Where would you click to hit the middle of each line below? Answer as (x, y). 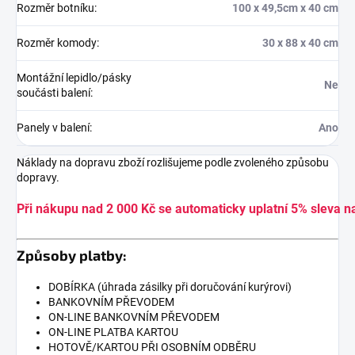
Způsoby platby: (72, 256)
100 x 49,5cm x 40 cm (285, 8)
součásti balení (53, 93)
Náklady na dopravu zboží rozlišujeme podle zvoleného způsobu (173, 163)
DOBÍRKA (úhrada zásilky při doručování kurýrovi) (170, 287)
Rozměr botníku (55, 8)
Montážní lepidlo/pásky (74, 78)
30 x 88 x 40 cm (300, 43)
